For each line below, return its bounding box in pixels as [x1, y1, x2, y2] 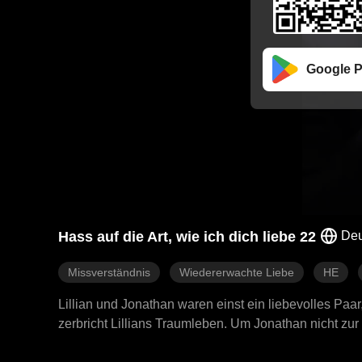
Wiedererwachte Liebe [179, 266, 294, 279]
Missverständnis [68, 266, 150, 279]
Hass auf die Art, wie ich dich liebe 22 [58, 229, 316, 245]
